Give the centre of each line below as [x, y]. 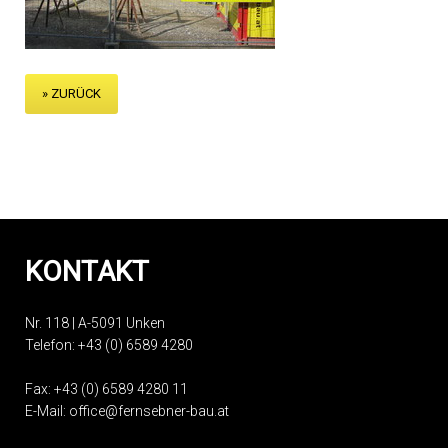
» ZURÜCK [71, 93]
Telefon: [51, 345]
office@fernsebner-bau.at [149, 411]
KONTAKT [87, 271]
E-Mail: [47, 411]
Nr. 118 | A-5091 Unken [95, 323]
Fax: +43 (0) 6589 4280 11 [106, 389]
